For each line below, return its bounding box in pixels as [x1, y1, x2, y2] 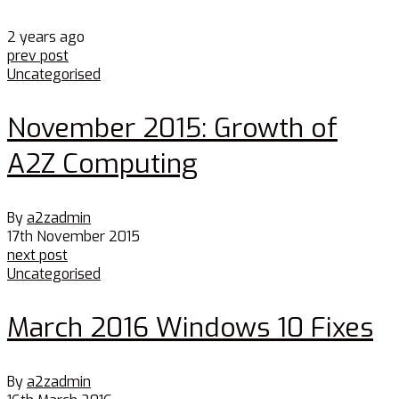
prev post [7, 46, 69, 66]
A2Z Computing [7, 146, 198, 183]
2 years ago [7, 28, 85, 47]
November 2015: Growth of [7, 110, 338, 147]
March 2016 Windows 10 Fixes [7, 310, 373, 346]
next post [7, 246, 68, 265]
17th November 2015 [7, 227, 140, 247]
